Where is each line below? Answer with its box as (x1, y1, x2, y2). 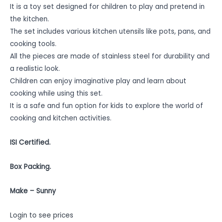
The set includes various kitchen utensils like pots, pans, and (10, 27, 211, 37)
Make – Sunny (10, 186, 56, 196)
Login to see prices (10, 211, 73, 221)
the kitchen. (10, 14, 49, 24)
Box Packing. (10, 162, 51, 172)
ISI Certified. (10, 138, 51, 148)
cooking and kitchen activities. (10, 113, 111, 123)
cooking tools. (10, 39, 56, 49)
